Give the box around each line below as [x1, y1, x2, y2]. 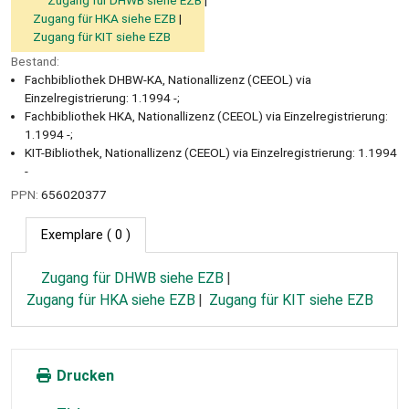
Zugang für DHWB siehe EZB [41, 269, 224, 288]
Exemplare [41, 227, 103, 244]
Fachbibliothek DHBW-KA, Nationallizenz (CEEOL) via [25, 71, 311, 87]
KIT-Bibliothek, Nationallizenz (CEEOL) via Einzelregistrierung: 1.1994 [25, 144, 397, 160]
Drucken [53, 367, 114, 385]
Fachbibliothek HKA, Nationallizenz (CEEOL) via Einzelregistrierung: [25, 108, 388, 123]
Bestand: [11, 53, 59, 68]
